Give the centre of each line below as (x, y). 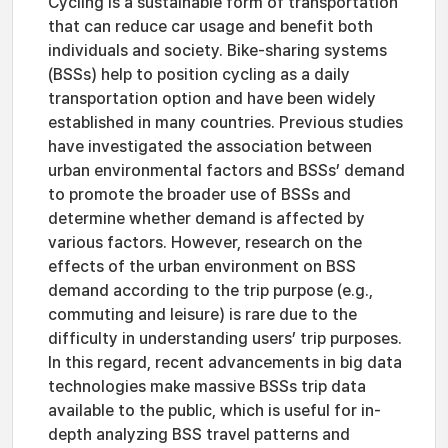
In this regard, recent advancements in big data (225, 362)
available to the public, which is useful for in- (214, 410)
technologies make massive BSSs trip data (207, 386)
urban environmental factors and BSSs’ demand (226, 170)
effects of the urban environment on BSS (202, 266)
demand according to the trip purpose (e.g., (210, 290)
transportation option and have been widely (212, 98)
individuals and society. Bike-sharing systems (217, 50)
